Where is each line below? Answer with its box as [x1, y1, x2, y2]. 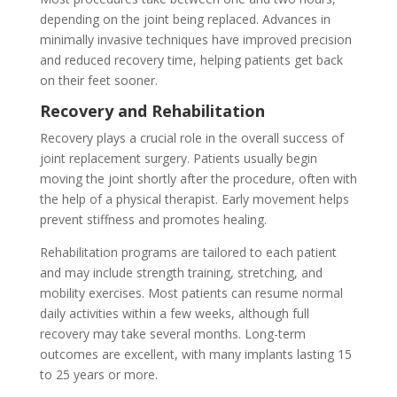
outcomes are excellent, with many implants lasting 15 [39, 346, 352, 363]
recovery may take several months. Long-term [39, 325, 306, 343]
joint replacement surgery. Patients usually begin [39, 150, 317, 167]
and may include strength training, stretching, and [39, 264, 323, 282]
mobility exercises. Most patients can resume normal [39, 284, 343, 302]
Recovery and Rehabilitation [39, 100, 265, 122]
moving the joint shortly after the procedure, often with [39, 170, 357, 188]
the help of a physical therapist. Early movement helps [39, 191, 349, 208]
